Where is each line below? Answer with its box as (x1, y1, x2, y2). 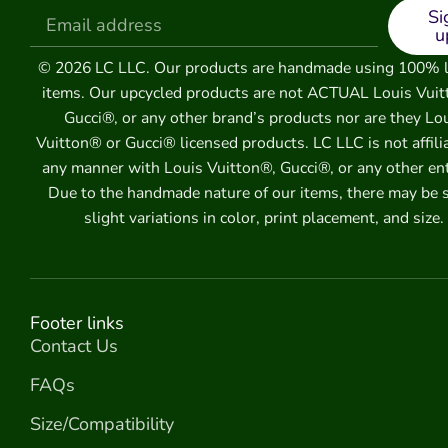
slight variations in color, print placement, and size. (83, 207, 444, 230)
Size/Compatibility (30, 411, 174, 436)
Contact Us (30, 333, 118, 358)
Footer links (30, 310, 124, 335)
